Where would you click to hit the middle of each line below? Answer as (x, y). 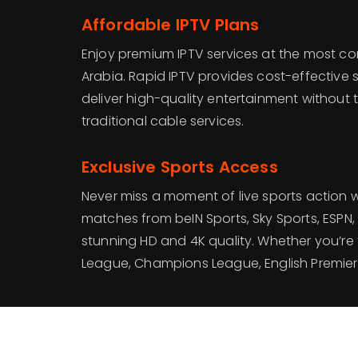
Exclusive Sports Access (180, 167)
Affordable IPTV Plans (171, 25)
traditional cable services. (163, 121)
